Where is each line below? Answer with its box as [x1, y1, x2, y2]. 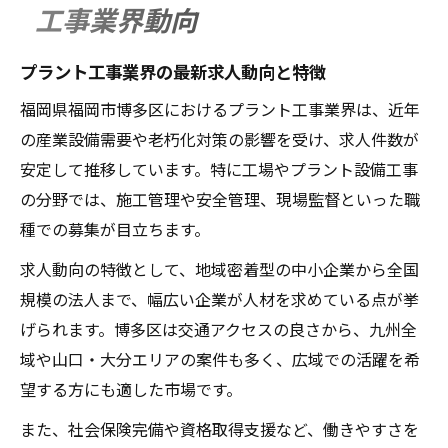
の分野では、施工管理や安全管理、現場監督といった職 [20, 186, 420, 211]
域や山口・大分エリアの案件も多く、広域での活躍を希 [20, 346, 420, 371]
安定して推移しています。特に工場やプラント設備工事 [20, 156, 418, 181]
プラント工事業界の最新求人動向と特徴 [20, 57, 326, 84]
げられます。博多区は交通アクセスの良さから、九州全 [20, 316, 417, 341]
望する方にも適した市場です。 [20, 376, 242, 401]
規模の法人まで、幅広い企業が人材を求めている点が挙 [20, 286, 419, 311]
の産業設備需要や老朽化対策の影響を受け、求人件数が [20, 126, 419, 151]
